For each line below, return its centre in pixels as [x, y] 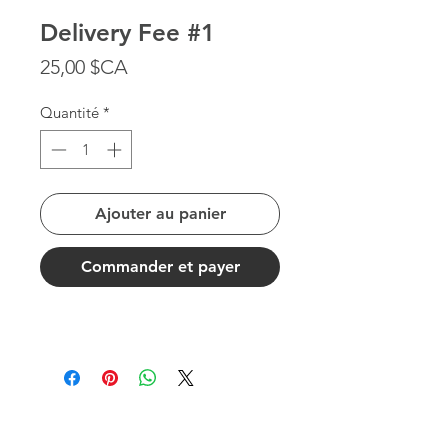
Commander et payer [160, 266]
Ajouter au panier [160, 213]
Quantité [69, 113]
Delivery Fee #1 [127, 33]
